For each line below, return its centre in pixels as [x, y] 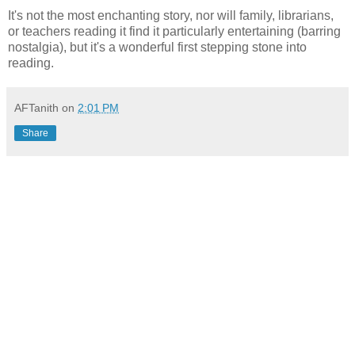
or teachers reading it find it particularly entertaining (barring [174, 32]
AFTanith [36, 108]
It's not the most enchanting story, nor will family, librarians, [171, 16]
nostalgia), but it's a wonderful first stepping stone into [157, 48]
